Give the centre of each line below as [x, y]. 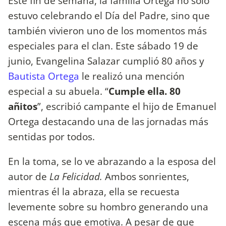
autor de [29, 176]
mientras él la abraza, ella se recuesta [94, 191]
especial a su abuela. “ [58, 91]
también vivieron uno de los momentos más [107, 30]
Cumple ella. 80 [145, 91]
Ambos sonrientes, [146, 176]
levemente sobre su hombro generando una [108, 206]
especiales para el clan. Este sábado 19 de [103, 45]
